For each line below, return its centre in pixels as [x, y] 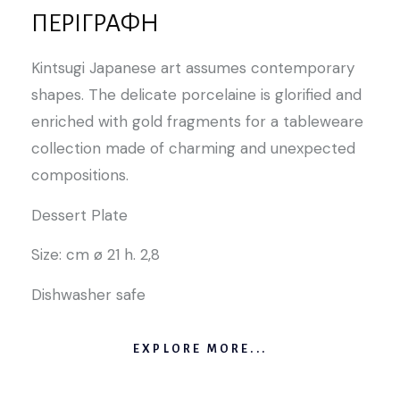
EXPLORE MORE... [200, 349]
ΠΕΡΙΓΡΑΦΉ [95, 24]
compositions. [80, 175]
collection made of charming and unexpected [193, 149]
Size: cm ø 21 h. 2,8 [96, 255]
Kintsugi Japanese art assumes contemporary [193, 68]
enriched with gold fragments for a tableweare [197, 122]
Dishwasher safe [88, 294]
